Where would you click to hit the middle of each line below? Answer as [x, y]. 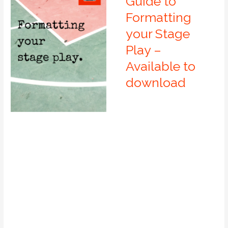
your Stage [158, 33]
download [155, 82]
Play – [143, 50]
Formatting [158, 17]
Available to [160, 66]
